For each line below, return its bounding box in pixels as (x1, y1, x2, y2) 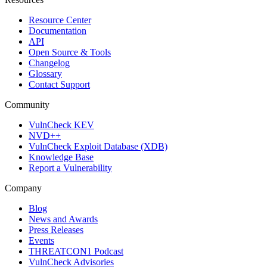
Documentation (29, 25, 86, 36)
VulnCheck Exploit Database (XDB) (29, 141, 167, 151)
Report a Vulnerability (29, 162, 112, 173)
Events (29, 235, 54, 246)
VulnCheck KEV (29, 119, 94, 130)
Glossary (29, 68, 62, 79)
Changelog (29, 57, 70, 68)
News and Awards (29, 213, 98, 224)
